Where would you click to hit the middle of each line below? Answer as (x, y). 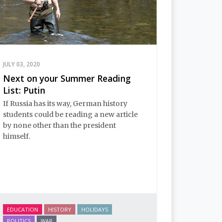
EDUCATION (23, 210)
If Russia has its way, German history (65, 103)
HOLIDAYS (95, 210)
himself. (17, 136)
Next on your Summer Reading (67, 79)
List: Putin (24, 90)
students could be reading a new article (70, 114)
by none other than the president (59, 125)
